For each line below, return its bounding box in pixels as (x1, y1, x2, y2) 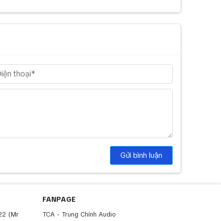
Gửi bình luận (120, 150, 162, 160)
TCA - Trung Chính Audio (42, 210, 116, 219)
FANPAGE (42, 194, 75, 204)
